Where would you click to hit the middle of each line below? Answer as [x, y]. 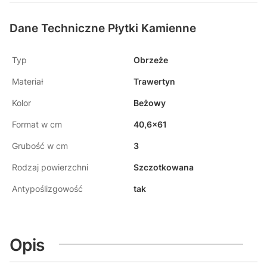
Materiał [27, 81]
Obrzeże [151, 60]
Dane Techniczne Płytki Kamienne [103, 28]
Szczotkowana [164, 167]
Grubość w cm [40, 146]
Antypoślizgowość [47, 189]
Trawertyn [154, 81]
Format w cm [37, 124]
